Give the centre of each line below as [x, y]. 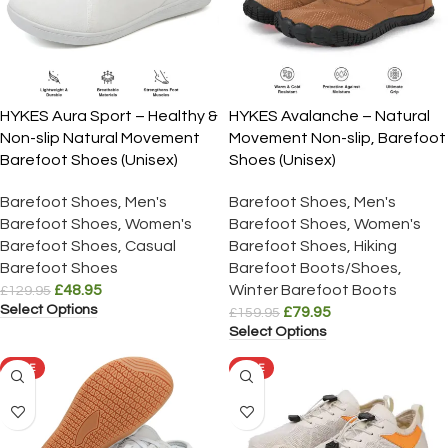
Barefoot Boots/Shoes [313, 267]
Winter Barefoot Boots [313, 289]
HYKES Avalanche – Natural [329, 115]
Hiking [375, 245]
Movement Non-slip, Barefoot [337, 137]
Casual [150, 245]
